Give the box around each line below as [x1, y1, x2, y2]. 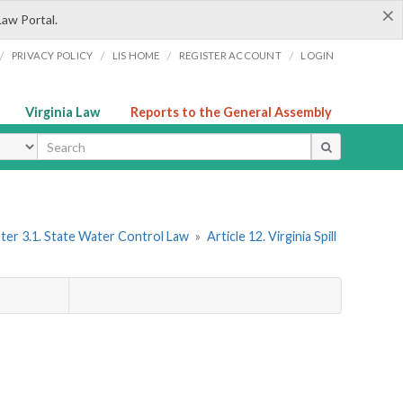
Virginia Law [25, 104, 100, 120]
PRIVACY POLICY [11, 49, 94, 61]
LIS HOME [112, 49, 160, 61]
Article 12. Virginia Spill [206, 228, 336, 245]
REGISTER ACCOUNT [178, 49, 282, 61]
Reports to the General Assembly [130, 104, 332, 120]
